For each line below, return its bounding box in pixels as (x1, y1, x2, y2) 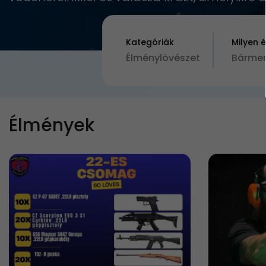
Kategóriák (126, 36, 174, 48)
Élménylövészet (126, 51, 200, 65)
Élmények (9, 113, 94, 138)
